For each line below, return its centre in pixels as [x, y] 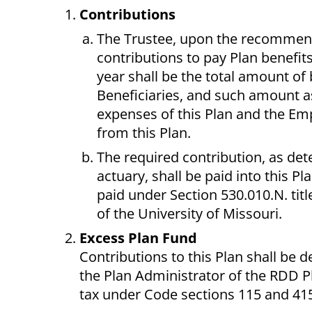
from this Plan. [144, 133]
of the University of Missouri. [189, 214]
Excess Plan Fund [138, 238]
